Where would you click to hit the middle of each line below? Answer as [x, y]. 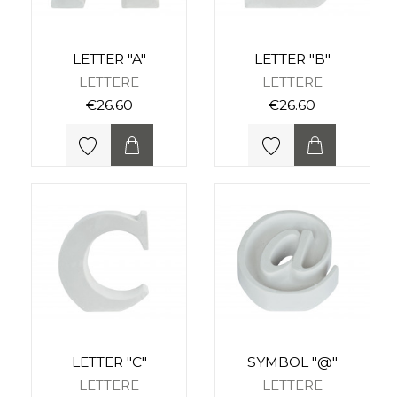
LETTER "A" [109, 58]
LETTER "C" [109, 362]
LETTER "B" [292, 58]
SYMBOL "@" [292, 362]
